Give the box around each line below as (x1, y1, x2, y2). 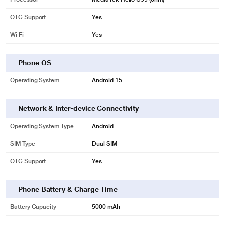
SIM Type (10, 140, 35, 148)
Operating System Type (10, 123, 74, 130)
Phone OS (18, 59, 51, 67)
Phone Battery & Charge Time (18, 185, 118, 194)
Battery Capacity (10, 203, 57, 211)
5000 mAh (92, 203, 120, 211)
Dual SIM (92, 140, 117, 148)
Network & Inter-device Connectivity (18, 104, 139, 113)
